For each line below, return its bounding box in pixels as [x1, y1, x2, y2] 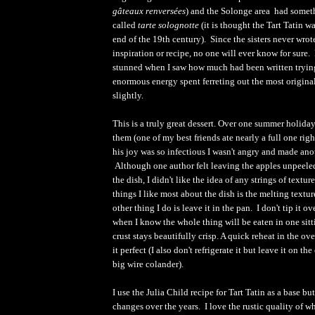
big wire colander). [112, 258, 184, 269]
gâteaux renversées [112, 5, 186, 16]
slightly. [112, 89, 148, 101]
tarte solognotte [138, 19, 201, 30]
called [112, 19, 138, 30]
